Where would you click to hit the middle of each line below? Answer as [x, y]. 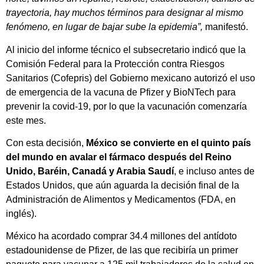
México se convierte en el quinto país [169, 143]
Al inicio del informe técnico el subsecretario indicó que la [126, 49]
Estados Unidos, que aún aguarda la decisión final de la [123, 185]
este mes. [26, 120]
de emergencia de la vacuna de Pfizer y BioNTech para [121, 92]
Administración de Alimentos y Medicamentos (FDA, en [121, 199]
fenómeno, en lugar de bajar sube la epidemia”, [104, 27]
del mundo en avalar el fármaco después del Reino [119, 157]
